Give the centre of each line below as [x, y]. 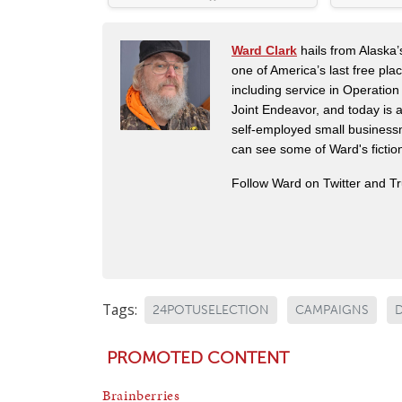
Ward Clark [264, 51]
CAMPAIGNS [332, 310]
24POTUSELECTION [211, 310]
